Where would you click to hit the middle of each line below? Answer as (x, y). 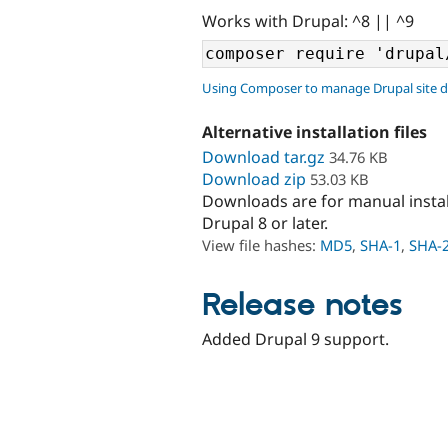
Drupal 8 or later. (265, 222)
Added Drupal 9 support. (295, 338)
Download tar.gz (263, 156)
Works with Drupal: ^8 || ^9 (308, 20)
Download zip (254, 178)
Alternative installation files (314, 132)
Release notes (302, 305)
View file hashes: (261, 244)
